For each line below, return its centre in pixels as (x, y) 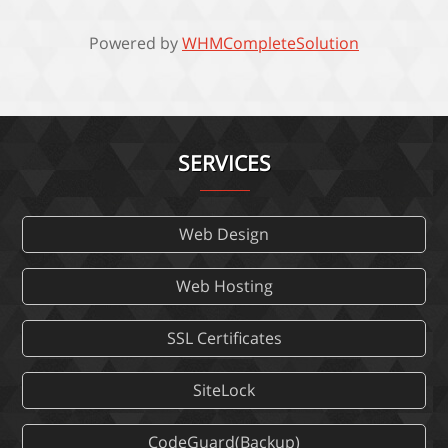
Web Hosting (224, 286)
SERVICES (224, 163)
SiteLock (224, 390)
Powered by (135, 43)
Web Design (224, 234)
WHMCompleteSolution (270, 43)
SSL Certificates (224, 338)
